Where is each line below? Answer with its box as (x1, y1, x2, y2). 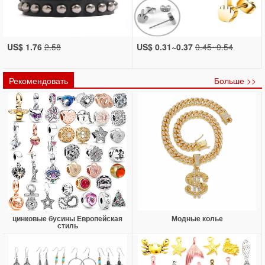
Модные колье (171, 213, 223, 224)
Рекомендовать (9, 75, 68, 87)
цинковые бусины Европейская (12, 213, 122, 224)
